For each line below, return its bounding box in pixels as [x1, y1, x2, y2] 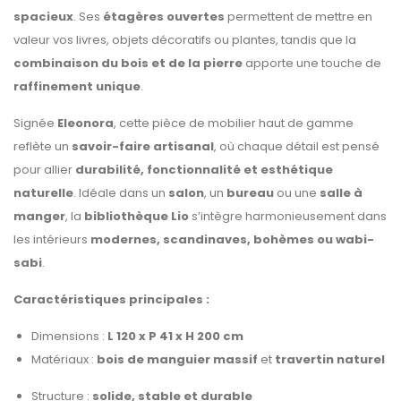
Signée [13, 115, 57, 132]
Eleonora [57, 115, 114, 132]
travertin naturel [275, 351, 385, 368]
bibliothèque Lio [84, 208, 189, 225]
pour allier [13, 161, 75, 178]
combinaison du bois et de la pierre [13, 55, 243, 72]
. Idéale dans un [73, 184, 168, 201]
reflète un [13, 138, 72, 155]
